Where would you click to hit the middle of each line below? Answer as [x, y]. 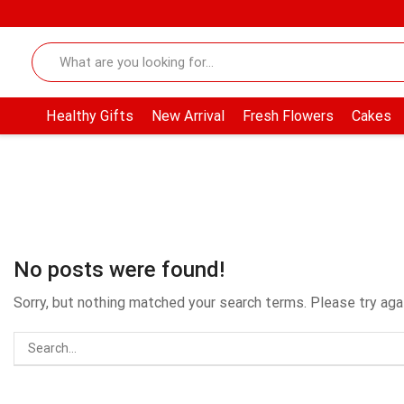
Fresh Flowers [288, 116]
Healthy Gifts [89, 116]
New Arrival [188, 116]
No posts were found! [119, 270]
